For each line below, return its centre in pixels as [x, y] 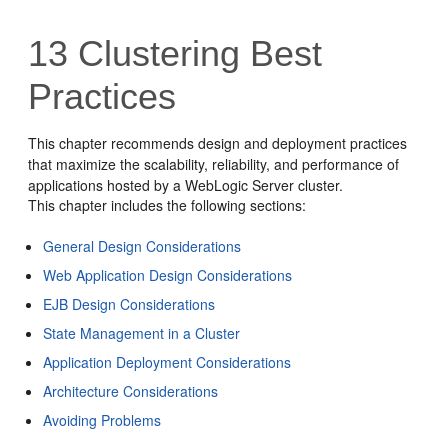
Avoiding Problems [102, 420]
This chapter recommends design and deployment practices [218, 143]
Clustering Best [195, 53]
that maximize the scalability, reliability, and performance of [214, 164]
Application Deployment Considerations [167, 362]
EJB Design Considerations [129, 304]
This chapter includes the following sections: [167, 205]
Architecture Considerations [131, 391]
